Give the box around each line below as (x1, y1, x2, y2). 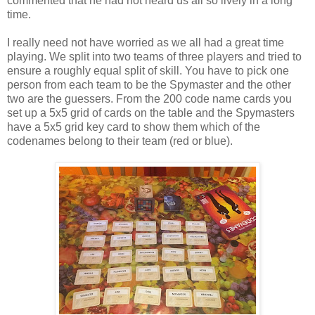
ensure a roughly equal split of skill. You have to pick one (7, 64, 289, 77)
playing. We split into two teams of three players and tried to (7, 50, 302, 63)
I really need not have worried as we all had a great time (7, 36, 284, 49)
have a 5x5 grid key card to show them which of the (7, 120, 260, 133)
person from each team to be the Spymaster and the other (7, 78, 291, 91)
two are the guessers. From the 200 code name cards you (7, 92, 292, 105)
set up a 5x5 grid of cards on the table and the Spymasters (7, 106, 295, 119)
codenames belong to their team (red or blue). (7, 134, 233, 147)
